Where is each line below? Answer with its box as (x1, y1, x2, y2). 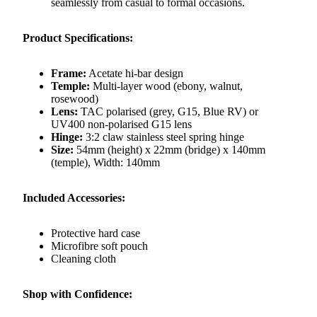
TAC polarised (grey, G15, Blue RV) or (78, 105, 258, 117)
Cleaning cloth (51, 252, 116, 265)
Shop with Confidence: (23, 287, 132, 300)
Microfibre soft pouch (51, 239, 148, 252)
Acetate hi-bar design (86, 67, 183, 79)
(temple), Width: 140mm (51, 156, 160, 168)
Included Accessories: (23, 191, 125, 204)
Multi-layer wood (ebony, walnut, (90, 79, 243, 92)
